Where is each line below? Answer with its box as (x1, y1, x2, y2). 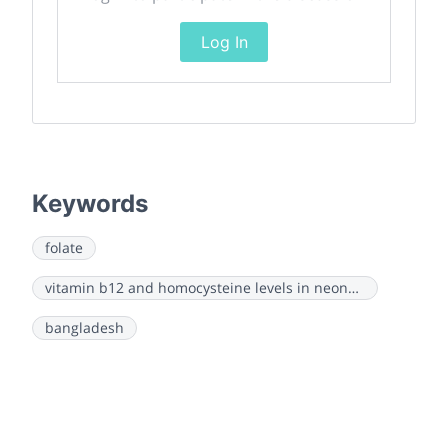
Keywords (32, 189, 148, 219)
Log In (200, 32, 248, 53)
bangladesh (45, 318, 124, 338)
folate (45, 238, 83, 258)
